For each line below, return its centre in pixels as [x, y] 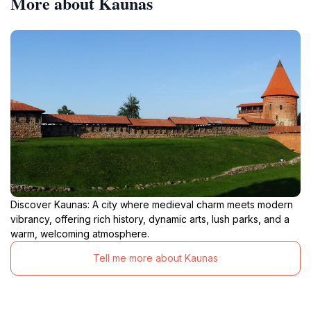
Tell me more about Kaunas [155, 258]
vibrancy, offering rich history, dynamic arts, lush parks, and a [150, 219]
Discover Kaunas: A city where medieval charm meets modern [152, 204]
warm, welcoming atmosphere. [80, 233]
